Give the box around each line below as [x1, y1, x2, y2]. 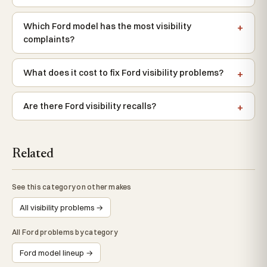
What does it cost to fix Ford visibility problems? [23, 67, 223, 78]
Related [12, 148, 54, 161]
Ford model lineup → [20, 248, 93, 257]
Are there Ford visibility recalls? [23, 101, 156, 111]
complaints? [23, 34, 74, 45]
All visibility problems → [20, 203, 103, 212]
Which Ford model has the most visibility [23, 21, 191, 32]
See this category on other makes [12, 182, 132, 191]
